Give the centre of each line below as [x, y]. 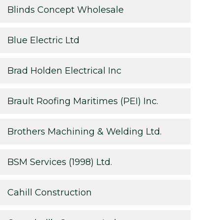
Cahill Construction [49, 192]
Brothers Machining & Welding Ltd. [84, 131]
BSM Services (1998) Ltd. [59, 162]
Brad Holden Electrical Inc [64, 70]
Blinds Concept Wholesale [65, 10]
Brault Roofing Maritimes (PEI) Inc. [82, 101]
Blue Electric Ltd [43, 40]
